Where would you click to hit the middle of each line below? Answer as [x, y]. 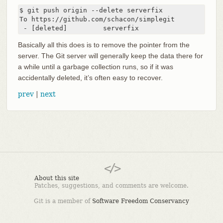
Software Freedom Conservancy [141, 201]
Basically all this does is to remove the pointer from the [104, 45]
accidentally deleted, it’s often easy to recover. [90, 77]
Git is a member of [63, 201]
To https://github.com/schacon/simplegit [97, 19]
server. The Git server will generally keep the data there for [110, 56]
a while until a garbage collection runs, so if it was [95, 66]
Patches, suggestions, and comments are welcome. [111, 186]
